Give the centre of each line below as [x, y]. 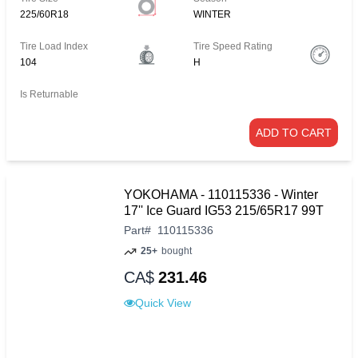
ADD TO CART [294, 133]
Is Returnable [49, 95]
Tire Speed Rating [233, 47]
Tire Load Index [54, 47]
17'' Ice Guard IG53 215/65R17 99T [224, 211]
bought [177, 251]
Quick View [163, 302]
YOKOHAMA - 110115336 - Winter [221, 195]
